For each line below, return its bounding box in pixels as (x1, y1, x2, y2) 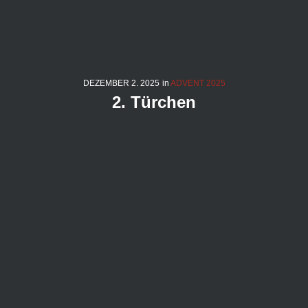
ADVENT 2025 (170, 78, 225, 88)
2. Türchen (112, 93, 196, 111)
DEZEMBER (82, 78, 129, 88)
